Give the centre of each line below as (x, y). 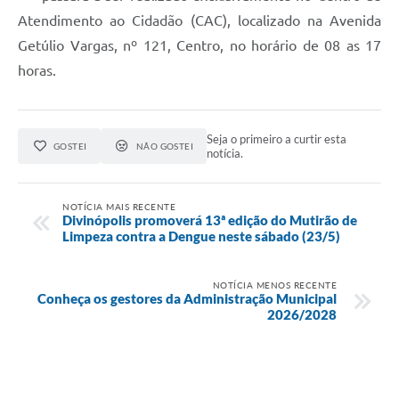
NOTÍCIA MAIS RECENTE (119, 206)
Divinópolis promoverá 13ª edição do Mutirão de (210, 220)
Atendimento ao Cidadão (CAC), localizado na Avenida (199, 21)
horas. (37, 71)
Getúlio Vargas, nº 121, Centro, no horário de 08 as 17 (199, 46)
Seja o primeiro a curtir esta (277, 139)
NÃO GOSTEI (165, 147)
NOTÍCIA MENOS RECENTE (274, 285)
